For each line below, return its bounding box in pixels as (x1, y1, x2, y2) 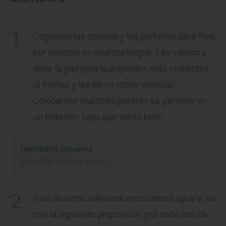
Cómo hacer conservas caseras (20, 157, 106, 165)
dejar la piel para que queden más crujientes (33, 63, 209, 74)
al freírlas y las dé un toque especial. (33, 79, 177, 90)
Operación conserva (20, 144, 93, 154)
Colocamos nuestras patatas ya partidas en (33, 95, 207, 106)
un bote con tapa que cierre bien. (33, 111, 163, 122)
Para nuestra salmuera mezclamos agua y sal (33, 192, 215, 203)
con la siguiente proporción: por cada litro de (33, 208, 208, 219)
